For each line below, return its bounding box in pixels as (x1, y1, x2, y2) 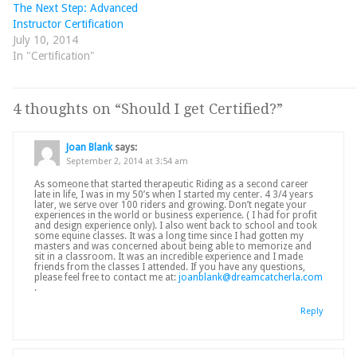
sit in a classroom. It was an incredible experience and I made (34, 250, 303, 262)
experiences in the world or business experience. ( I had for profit (34, 209, 317, 221)
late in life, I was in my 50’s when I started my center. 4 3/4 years (34, 188, 313, 200)
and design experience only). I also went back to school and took (34, 219, 317, 231)
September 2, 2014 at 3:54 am (65, 156, 188, 167)
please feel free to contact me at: (34, 271, 178, 283)
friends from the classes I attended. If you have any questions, (34, 261, 305, 273)
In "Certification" (13, 49, 95, 62)
